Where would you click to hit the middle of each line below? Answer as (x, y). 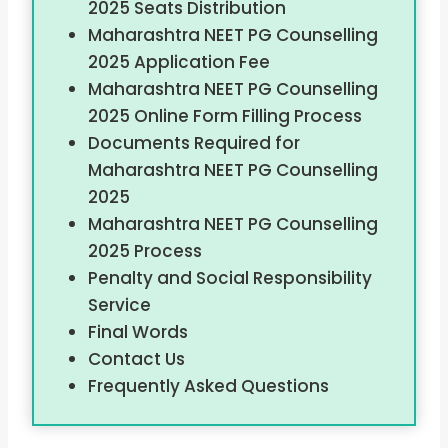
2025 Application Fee (178, 62)
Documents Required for (193, 143)
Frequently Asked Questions (208, 386)
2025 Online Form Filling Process (224, 116)
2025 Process (144, 251)
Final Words (137, 332)
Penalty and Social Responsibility (229, 278)
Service (119, 305)
